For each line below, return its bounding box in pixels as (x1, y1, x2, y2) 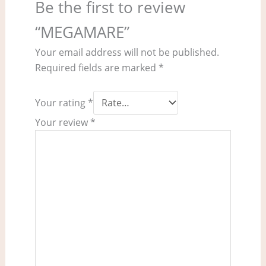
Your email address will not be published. (34, 45, 219, 59)
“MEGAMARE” (34, 21, 129, 43)
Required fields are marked (34, 61, 159, 74)
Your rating (34, 96, 88, 109)
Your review (34, 115, 90, 129)
